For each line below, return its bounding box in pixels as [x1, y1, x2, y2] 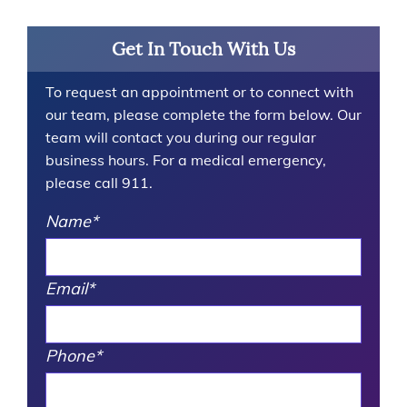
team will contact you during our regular [45, 128, 316, 147]
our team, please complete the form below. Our [45, 105, 362, 124]
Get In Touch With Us [112, 37, 295, 61]
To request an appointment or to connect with [45, 83, 353, 102]
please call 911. [45, 174, 153, 193]
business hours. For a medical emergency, [45, 151, 326, 170]
